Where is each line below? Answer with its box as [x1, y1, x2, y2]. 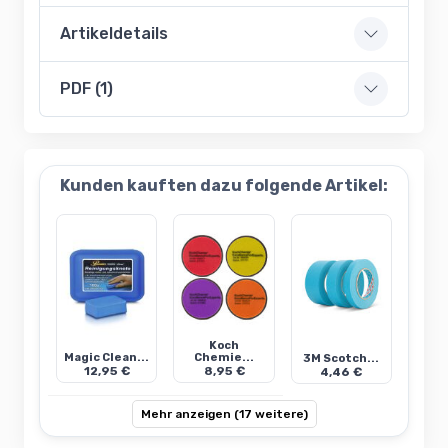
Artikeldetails [60, 24, 168, 44]
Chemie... [194, 351, 254, 365]
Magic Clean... [64, 351, 150, 365]
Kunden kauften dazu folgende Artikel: [60, 176, 388, 196]
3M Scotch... [303, 352, 380, 366]
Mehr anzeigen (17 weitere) [140, 407, 308, 422]
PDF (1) [60, 79, 113, 99]
